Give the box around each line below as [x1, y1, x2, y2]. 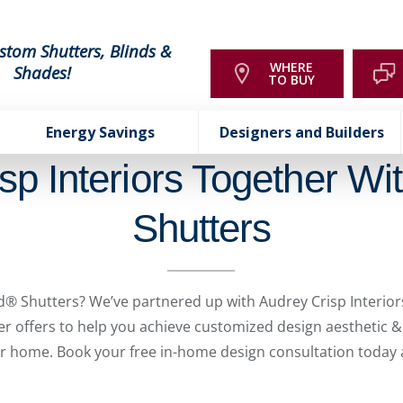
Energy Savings [45, 122, 155, 142]
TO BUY [268, 71, 316, 88]
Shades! [13, 60, 72, 84]
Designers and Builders [219, 122, 385, 142]
